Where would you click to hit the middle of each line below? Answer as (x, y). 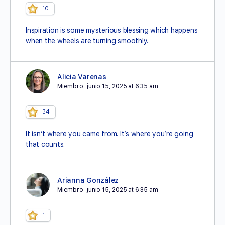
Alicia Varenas (82, 77)
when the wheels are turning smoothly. (87, 41)
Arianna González (88, 180)
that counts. (45, 144)
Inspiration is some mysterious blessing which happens (112, 30)
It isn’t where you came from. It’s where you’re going (109, 134)
